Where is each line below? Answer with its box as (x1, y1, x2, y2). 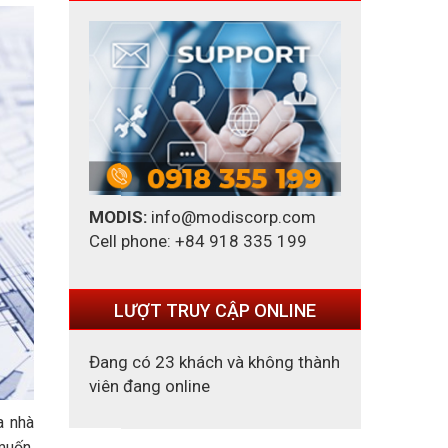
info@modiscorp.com (146, 207, 316, 228)
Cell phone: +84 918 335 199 (88, 231, 307, 252)
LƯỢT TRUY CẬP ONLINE (113, 300, 316, 322)
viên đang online (88, 376, 210, 397)
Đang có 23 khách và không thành (88, 352, 340, 373)
